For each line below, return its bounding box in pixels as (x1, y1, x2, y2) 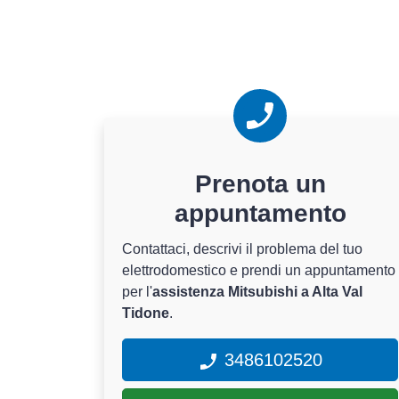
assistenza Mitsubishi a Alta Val (152, 284, 362, 299)
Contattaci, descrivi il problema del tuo (122, 241, 362, 256)
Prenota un (194, 170, 326, 198)
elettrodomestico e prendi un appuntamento (122, 263, 395, 278)
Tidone (122, 305, 169, 321)
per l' (122, 284, 152, 299)
